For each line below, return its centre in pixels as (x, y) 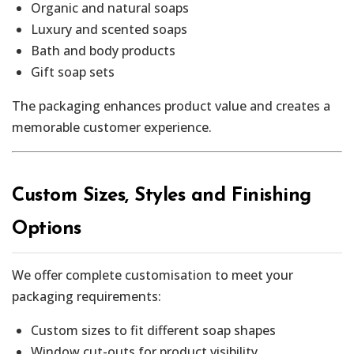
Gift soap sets (73, 72)
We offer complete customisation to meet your (153, 275)
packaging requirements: (87, 297)
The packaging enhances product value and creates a (171, 106)
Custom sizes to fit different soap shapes (153, 331)
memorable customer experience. (112, 128)
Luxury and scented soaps (109, 30)
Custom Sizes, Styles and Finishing (162, 196)
